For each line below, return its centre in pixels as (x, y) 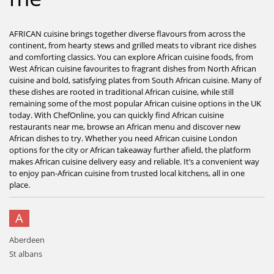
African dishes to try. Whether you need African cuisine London (123, 138)
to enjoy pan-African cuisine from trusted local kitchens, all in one (127, 173)
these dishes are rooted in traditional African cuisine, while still (121, 92)
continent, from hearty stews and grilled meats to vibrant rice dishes (133, 45)
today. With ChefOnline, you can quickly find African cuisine (117, 115)
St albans (26, 254)
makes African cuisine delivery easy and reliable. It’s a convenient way (134, 161)
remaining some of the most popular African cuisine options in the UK (135, 103)
